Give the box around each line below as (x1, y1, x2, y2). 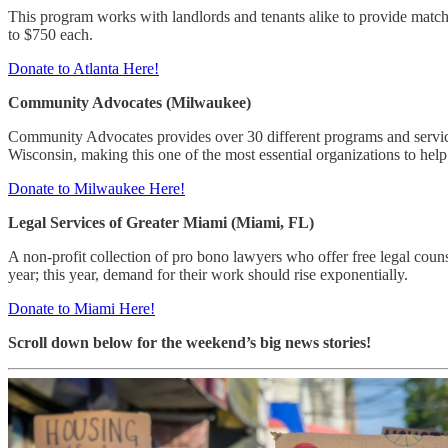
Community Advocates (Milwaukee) (8, 93, 251, 111)
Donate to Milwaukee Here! (8, 179, 185, 197)
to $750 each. (8, 25, 93, 43)
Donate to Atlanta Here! (8, 59, 159, 77)
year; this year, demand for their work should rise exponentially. (8, 265, 408, 283)
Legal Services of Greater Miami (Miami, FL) (8, 213, 314, 231)
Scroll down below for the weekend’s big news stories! (8, 333, 371, 351)
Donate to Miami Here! (8, 299, 155, 317)
